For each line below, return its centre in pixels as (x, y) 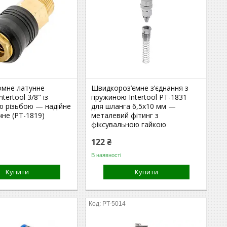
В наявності (106, 155)
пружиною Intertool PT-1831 (139, 97)
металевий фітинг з (125, 115)
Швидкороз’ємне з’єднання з (140, 88)
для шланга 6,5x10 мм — (134, 106)
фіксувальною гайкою (129, 124)
